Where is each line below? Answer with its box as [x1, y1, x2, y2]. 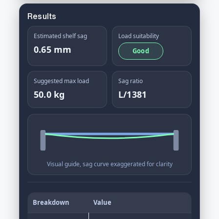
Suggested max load [34, 77, 89, 85]
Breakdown [33, 198, 69, 207]
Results [27, 12, 57, 20]
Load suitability [118, 32, 159, 40]
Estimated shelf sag [34, 32, 87, 40]
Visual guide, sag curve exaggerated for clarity [46, 160, 173, 168]
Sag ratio [118, 77, 143, 85]
